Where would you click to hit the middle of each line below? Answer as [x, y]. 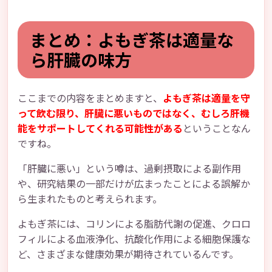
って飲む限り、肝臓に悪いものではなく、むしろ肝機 [134, 113]
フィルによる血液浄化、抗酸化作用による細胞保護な [134, 239]
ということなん [217, 128]
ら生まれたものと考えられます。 [90, 199]
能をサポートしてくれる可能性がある [100, 128]
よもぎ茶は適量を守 [206, 98]
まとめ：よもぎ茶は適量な [132, 39]
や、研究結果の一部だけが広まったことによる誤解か [134, 183]
